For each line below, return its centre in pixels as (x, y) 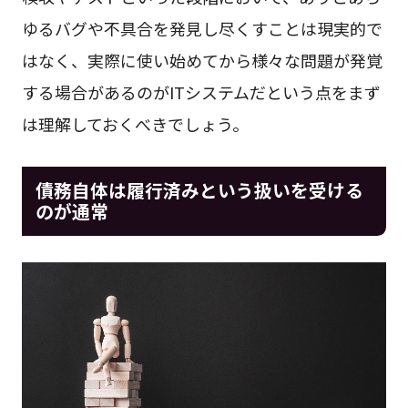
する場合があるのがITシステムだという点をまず (201, 92)
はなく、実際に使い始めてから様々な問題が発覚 (202, 60)
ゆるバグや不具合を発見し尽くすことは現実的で (202, 28)
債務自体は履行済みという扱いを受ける (199, 189)
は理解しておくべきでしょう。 (135, 123)
